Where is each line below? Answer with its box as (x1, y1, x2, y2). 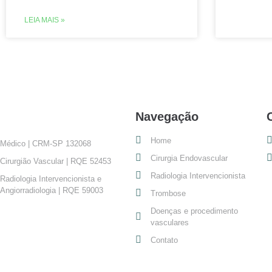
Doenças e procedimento (151, 206, 238, 216)
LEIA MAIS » (24, 15, 65, 24)
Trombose (151, 188, 186, 198)
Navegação (135, 109, 199, 123)
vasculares (151, 217, 189, 227)
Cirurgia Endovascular (151, 153, 228, 163)
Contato (151, 235, 178, 245)
